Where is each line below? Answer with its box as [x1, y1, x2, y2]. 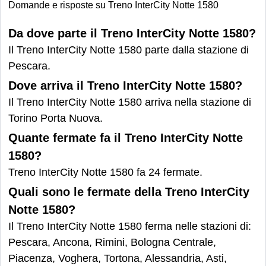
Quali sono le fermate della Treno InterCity [8, 185, 249, 198]
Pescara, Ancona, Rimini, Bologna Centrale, [8, 236, 216, 248]
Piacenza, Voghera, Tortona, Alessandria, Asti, [8, 252, 227, 264]
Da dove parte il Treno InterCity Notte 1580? [8, 27, 256, 40]
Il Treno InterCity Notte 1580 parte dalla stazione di [8, 44, 249, 56]
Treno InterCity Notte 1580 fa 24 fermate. [8, 166, 202, 178]
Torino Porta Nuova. [8, 112, 103, 124]
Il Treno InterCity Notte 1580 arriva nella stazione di [8, 96, 251, 108]
